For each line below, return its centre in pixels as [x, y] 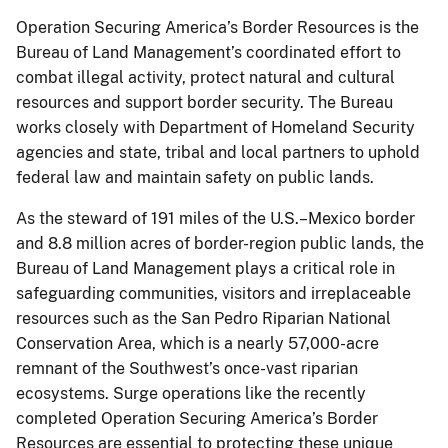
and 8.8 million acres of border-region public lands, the [220, 243]
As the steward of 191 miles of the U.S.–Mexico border [215, 218]
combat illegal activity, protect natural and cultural [205, 77]
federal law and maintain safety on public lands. [197, 177]
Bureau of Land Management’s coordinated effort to [208, 52]
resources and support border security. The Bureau [204, 102]
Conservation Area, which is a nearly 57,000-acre [197, 343]
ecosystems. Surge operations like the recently [191, 393]
